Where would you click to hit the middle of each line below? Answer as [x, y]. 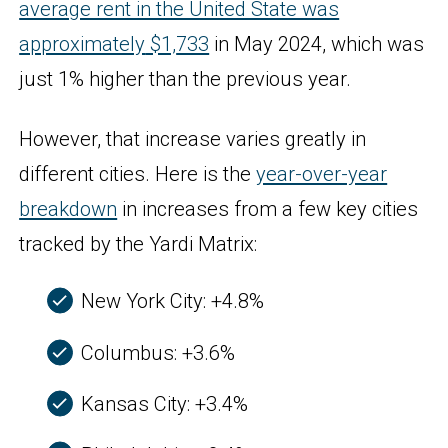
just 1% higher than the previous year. [185, 78]
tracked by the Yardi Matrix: [138, 244]
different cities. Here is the [138, 174]
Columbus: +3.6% [157, 352]
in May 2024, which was [317, 43]
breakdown [68, 209]
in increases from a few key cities [268, 209]
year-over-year [322, 174]
